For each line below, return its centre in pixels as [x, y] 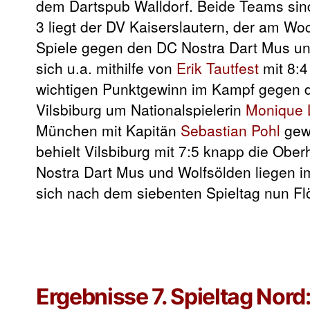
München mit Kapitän [108, 130]
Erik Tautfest [218, 67]
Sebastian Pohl [230, 130]
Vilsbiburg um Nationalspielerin [141, 109]
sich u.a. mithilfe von [106, 67]
